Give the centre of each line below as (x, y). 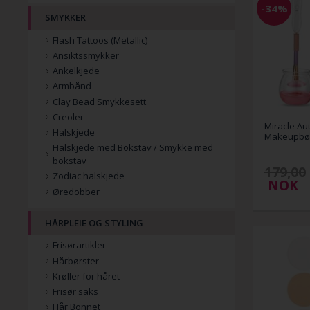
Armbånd (72, 86)
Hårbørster (76, 261)
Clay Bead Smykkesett (99, 101)
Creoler (68, 117)
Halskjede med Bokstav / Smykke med (133, 148)
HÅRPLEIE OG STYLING (94, 222)
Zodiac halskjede (89, 176)
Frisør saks (75, 292)
